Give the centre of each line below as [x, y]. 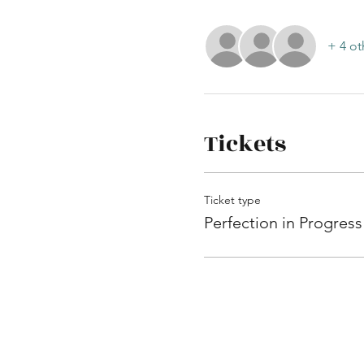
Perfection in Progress [283, 222]
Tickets [245, 144]
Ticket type [232, 199]
